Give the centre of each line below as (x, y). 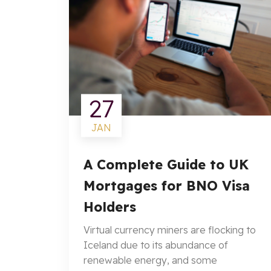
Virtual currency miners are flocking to (170, 230)
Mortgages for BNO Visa (167, 186)
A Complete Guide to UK (166, 165)
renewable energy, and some (150, 260)
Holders (110, 207)
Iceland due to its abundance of (156, 245)
